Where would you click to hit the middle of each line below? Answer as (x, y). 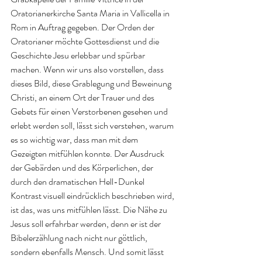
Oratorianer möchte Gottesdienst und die (86, 41)
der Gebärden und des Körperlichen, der (83, 167)
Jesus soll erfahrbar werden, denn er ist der (87, 223)
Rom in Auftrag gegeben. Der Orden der (83, 27)
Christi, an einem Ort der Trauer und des (83, 97)
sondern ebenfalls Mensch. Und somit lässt (88, 251)
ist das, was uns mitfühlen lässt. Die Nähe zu (90, 209)
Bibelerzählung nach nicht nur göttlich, (80, 237)
